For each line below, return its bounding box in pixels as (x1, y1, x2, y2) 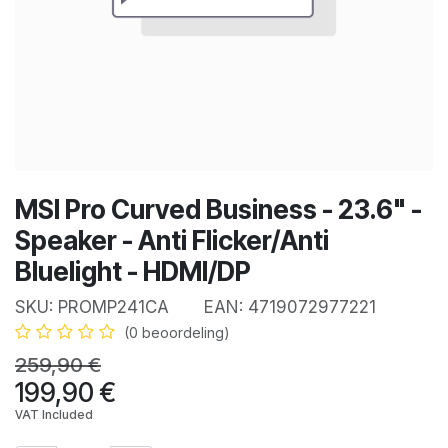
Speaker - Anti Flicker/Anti (15, 224, 329, 256)
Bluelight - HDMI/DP (15, 255, 251, 287)
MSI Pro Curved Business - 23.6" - (15, 193, 422, 225)
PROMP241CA (58, 296, 169, 317)
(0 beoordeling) (124, 323, 230, 341)
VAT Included (15, 406, 93, 422)
